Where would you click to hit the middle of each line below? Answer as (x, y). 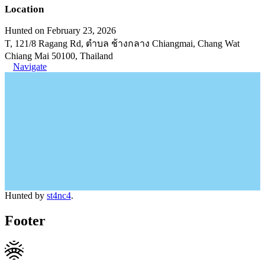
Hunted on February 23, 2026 (60, 30)
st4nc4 (59, 195)
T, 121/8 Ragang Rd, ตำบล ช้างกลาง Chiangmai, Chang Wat (122, 43)
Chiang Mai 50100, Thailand (59, 56)
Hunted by (26, 195)
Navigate (30, 67)
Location (24, 9)
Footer (25, 220)
